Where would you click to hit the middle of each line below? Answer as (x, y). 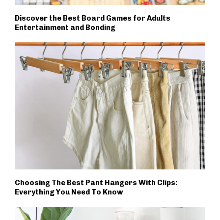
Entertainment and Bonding (65, 27)
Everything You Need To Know (69, 192)
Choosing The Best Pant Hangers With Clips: (96, 182)
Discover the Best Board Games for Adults (93, 18)
